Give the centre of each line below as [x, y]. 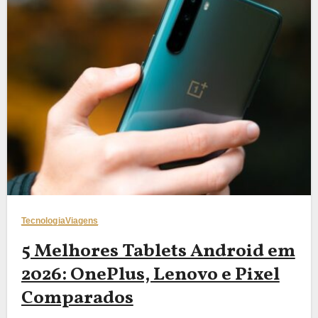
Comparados [77, 298]
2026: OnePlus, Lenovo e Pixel [150, 274]
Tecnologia [43, 220]
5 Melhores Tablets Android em [158, 251]
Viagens [82, 220]
